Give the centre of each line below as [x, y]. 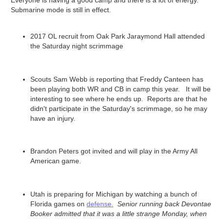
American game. [56, 161]
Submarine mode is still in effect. [61, 10]
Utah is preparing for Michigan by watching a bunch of [114, 194]
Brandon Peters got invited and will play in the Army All [114, 151]
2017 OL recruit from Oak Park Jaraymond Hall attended [118, 36]
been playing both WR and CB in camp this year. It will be [120, 89]
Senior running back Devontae [163, 204]
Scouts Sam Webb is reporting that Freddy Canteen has [117, 79]
